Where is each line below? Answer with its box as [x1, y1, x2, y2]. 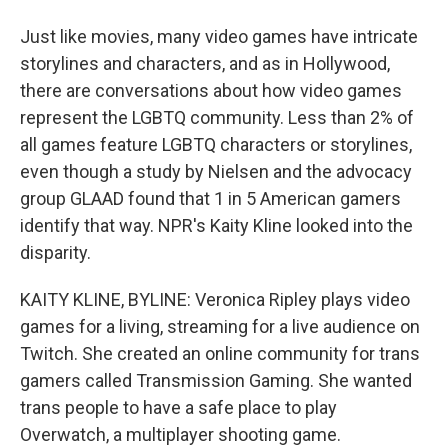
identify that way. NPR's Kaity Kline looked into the [20, 215, 413, 236]
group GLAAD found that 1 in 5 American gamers [20, 188, 401, 209]
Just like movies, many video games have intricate [20, 26, 418, 47]
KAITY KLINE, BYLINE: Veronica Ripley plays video [20, 289, 410, 310]
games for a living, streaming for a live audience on [20, 316, 420, 337]
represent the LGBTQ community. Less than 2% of [20, 107, 414, 128]
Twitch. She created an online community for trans [20, 343, 420, 364]
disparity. [20, 242, 91, 263]
